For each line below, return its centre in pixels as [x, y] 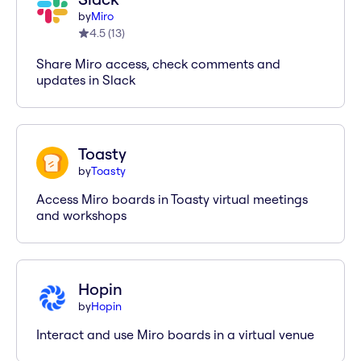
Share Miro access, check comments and [158, 64]
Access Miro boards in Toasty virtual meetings [172, 199]
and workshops [81, 215]
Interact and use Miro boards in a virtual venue [175, 334]
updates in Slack [86, 80]
